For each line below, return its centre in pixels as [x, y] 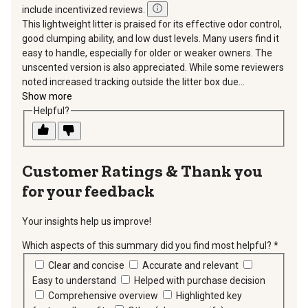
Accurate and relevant [191, 266]
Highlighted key [209, 296]
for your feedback [88, 191]
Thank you [222, 171]
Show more [47, 96]
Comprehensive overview [104, 296]
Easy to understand [75, 281]
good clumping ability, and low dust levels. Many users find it [151, 38]
